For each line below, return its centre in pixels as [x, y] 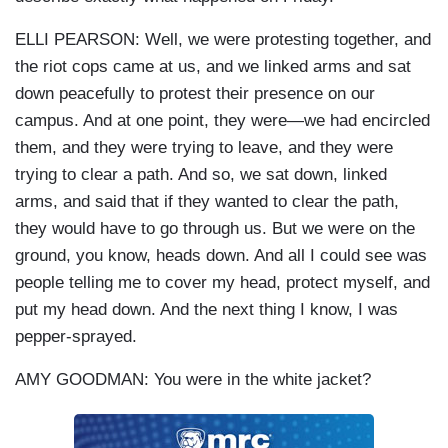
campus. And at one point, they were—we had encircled [222, 121]
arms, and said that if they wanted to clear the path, [207, 202]
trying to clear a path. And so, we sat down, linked [201, 175]
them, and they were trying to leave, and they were [204, 148]
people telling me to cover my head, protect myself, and [222, 283]
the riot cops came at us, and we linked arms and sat [213, 67]
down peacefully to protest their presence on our [195, 94]
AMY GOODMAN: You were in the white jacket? [193, 380]
